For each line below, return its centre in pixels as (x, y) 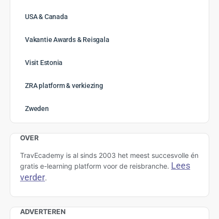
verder (33, 177)
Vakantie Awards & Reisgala (67, 40)
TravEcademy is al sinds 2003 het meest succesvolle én (109, 155)
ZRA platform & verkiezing (64, 86)
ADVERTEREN (43, 212)
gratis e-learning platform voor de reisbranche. (96, 166)
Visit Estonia (44, 63)
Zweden (37, 109)
